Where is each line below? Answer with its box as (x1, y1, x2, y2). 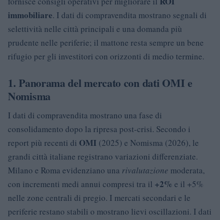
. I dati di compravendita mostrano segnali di (53, 9, 207, 21)
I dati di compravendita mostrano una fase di (8, 109, 162, 121)
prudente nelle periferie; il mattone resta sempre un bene (8, 36, 204, 48)
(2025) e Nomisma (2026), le (97, 137, 199, 148)
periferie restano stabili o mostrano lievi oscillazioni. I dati (8, 205, 212, 217)
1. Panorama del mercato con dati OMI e (8, 74, 192, 91)
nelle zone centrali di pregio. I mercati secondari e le (8, 192, 191, 203)
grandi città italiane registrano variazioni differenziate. (8, 150, 198, 162)
